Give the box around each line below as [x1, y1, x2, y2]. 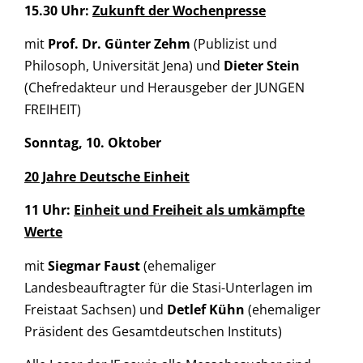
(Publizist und [194, 35, 277, 53]
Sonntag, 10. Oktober [24, 134, 161, 152]
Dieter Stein [224, 57, 300, 75]
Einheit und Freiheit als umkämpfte [74, 201, 305, 220]
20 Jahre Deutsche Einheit [24, 167, 190, 186]
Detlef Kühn [167, 300, 245, 318]
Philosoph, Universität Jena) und [24, 57, 224, 75]
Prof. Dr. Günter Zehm [48, 35, 194, 53]
